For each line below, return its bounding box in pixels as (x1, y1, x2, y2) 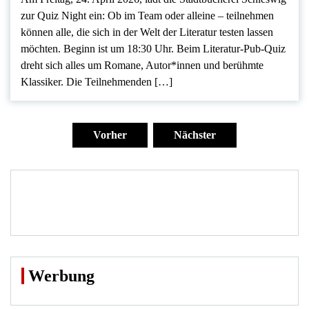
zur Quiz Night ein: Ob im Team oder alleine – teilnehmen (21, 9, 274, 21)
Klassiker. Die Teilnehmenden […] (21, 75, 172, 88)
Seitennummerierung (10, 103, 160, 121)
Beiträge (10, 152, 70, 171)
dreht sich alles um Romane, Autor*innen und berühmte (21, 59, 263, 71)
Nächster (174, 128, 216, 141)
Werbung (28, 266, 94, 285)
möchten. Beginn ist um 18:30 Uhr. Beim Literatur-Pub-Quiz (21, 42, 286, 54)
